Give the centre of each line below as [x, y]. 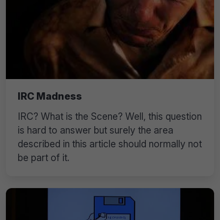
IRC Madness [50, 96]
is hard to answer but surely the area [96, 130]
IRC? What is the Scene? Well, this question [110, 116]
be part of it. [44, 157]
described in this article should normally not [110, 144]
